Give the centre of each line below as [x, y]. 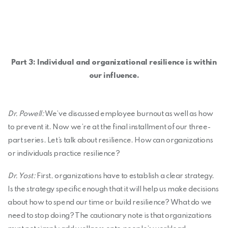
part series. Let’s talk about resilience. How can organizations [110, 141]
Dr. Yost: [22, 176]
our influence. [114, 76]
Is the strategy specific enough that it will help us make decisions [113, 189]
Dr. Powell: [26, 114]
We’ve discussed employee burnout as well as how [129, 114]
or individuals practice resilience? [64, 154]
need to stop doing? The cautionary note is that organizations [110, 216]
